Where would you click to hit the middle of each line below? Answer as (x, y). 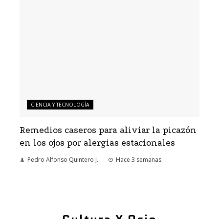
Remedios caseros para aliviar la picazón (108, 131)
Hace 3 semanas (139, 160)
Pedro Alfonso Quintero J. (63, 160)
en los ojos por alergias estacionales (97, 143)
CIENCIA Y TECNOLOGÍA (60, 105)
